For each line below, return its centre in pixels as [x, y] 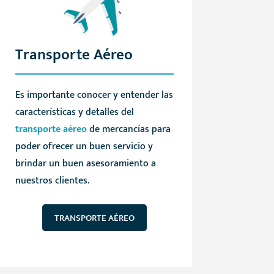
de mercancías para [128, 130]
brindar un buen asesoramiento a [85, 164]
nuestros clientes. [52, 181]
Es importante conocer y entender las [94, 95]
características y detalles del [74, 113]
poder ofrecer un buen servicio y [84, 147]
